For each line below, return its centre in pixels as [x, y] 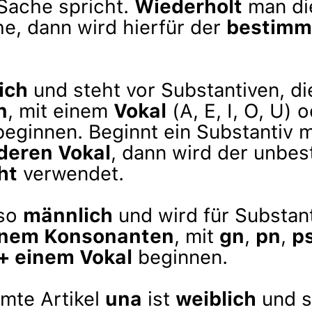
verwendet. [71, 173]
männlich [68, 215]
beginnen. [180, 257]
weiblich [216, 299]
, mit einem [61, 111]
